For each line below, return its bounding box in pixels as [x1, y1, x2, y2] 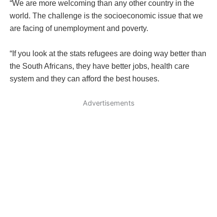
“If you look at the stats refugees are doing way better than [10, 49, 206, 58]
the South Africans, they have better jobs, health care [10, 62, 189, 70]
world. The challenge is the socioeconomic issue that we [10, 12, 203, 20]
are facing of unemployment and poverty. [10, 24, 148, 33]
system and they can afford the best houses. [10, 74, 159, 83]
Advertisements [82, 99, 135, 108]
